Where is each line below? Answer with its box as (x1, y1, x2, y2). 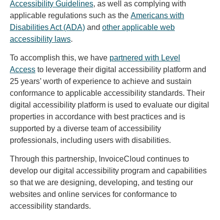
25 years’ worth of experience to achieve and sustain (10, 77, 192, 85)
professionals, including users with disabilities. (10, 136, 171, 144)
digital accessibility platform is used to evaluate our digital (10, 100, 209, 109)
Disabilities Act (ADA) (10, 23, 85, 31)
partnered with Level (110, 53, 180, 62)
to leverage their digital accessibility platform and (35, 65, 206, 74)
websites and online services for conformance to (10, 190, 177, 199)
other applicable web (102, 23, 175, 31)
